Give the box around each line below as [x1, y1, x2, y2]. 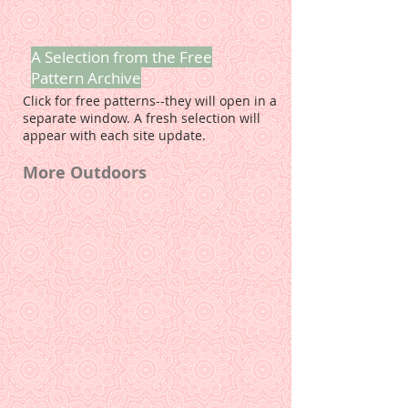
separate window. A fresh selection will [23, 109, 260, 127]
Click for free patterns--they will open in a [23, 92, 277, 110]
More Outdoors [23, 161, 147, 185]
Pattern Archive [31, 67, 141, 89]
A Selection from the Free [31, 46, 212, 68]
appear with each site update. [23, 127, 206, 145]
